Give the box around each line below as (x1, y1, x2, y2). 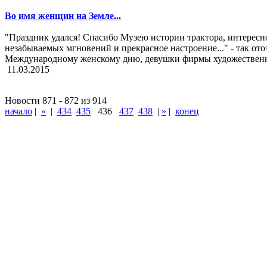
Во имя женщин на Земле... (5, 11, 121, 21)
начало (5, 106, 32, 117)
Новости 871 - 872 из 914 (5, 95, 107, 106)
